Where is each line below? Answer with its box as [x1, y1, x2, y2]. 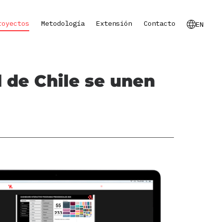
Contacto [143, 19, 175, 28]
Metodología [41, 19, 85, 28]
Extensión [96, 19, 132, 28]
